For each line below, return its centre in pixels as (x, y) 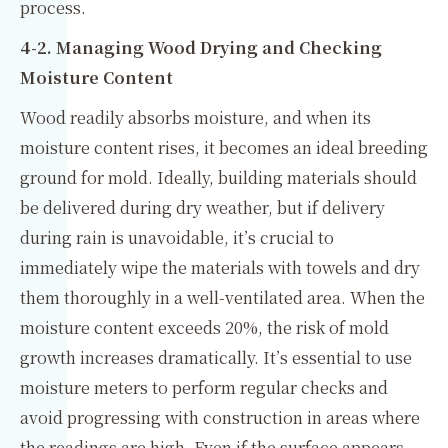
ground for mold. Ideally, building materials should (218, 177)
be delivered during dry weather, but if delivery (202, 207)
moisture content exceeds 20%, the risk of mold (204, 327)
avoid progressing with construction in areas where (220, 417)
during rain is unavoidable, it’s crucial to (177, 237)
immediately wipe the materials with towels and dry (220, 267)
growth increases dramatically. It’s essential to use (216, 357)
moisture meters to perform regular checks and (204, 387)
